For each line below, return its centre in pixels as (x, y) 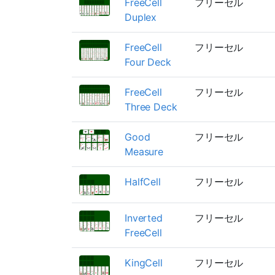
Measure (144, 151)
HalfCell (143, 181)
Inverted (144, 218)
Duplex (141, 17)
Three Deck (151, 107)
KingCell (144, 262)
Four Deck (148, 62)
